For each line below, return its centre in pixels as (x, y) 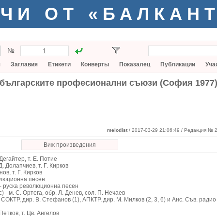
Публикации (178, 64)
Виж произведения (70, 145)
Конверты (95, 64)
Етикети (59, 64)
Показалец (135, 64)
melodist (117, 130)
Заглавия (24, 64)
